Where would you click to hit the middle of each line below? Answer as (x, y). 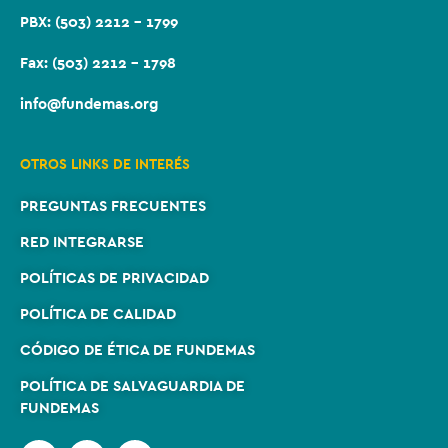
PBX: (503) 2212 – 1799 (99, 22)
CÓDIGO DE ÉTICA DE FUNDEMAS (137, 350)
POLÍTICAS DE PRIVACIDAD (114, 278)
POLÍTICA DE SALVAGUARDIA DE (132, 386)
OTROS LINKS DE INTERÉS (105, 164)
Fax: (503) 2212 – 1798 (98, 63)
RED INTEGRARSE (82, 242)
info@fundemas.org (89, 104)
